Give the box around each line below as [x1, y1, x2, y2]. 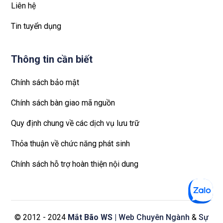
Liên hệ [11, 1, 36, 11]
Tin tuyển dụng [11, 21, 61, 31]
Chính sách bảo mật [11, 78, 79, 88]
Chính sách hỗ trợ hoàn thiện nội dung [11, 159, 138, 169]
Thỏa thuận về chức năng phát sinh [11, 139, 130, 149]
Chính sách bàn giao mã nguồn [11, 98, 115, 108]
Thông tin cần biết [11, 53, 93, 66]
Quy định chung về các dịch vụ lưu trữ [11, 118, 139, 128]
